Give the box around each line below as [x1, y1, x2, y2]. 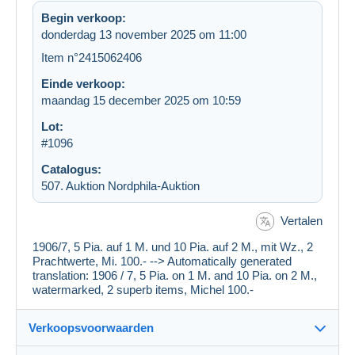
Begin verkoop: [41, 10, 126, 25]
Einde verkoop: [41, 76, 125, 90]
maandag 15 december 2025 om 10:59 [41, 93, 241, 107]
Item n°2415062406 [41, 50, 142, 64]
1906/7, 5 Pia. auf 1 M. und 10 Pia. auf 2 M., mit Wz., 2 [32, 240, 313, 254]
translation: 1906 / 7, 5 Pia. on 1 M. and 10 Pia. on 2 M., [32, 269, 317, 283]
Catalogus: [41, 162, 101, 176]
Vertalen [281, 213, 323, 227]
